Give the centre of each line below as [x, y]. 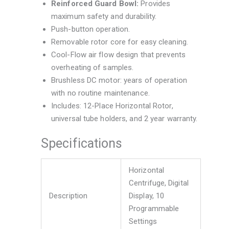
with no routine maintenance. [100, 93]
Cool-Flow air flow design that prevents [118, 55]
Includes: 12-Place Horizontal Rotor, [112, 106]
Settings [143, 222]
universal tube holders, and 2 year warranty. [124, 119]
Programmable [154, 209]
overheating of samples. [93, 68]
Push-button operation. [91, 29]
